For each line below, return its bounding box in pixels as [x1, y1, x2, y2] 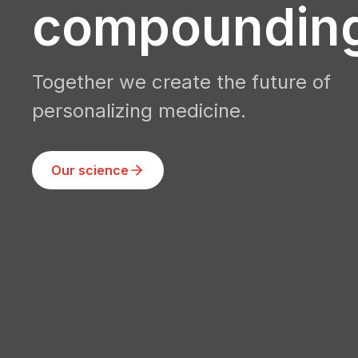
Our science [51, 162, 129, 178]
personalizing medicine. [32, 99, 246, 122]
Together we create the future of [32, 70, 331, 93]
